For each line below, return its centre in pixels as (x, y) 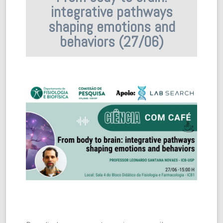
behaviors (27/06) (111, 42)
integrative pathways (111, 12)
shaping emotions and (111, 27)
